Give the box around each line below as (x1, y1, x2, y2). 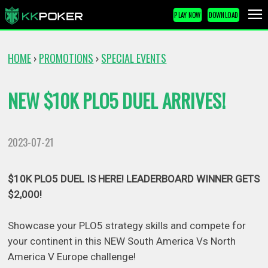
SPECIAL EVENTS (101, 50, 167, 66)
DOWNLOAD (208, 9, 239, 20)
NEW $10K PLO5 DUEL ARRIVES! (8, 87, 226, 115)
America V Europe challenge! (8, 250, 136, 263)
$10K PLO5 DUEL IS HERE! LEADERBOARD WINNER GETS (8, 172, 260, 185)
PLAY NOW (174, 9, 201, 20)
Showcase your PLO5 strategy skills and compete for (8, 219, 246, 232)
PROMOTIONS (39, 50, 94, 66)
